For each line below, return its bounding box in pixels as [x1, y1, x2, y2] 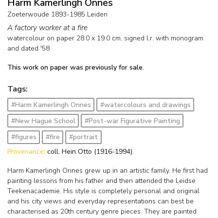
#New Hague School [11, 116, 75, 126]
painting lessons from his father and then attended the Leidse [7, 176, 196, 186]
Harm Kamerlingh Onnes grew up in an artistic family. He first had [7, 166, 208, 176]
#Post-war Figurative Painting [84, 116, 180, 126]
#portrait [69, 132, 98, 142]
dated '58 [21, 44, 50, 54]
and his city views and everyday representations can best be [7, 197, 194, 206]
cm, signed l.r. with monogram [110, 34, 203, 43]
